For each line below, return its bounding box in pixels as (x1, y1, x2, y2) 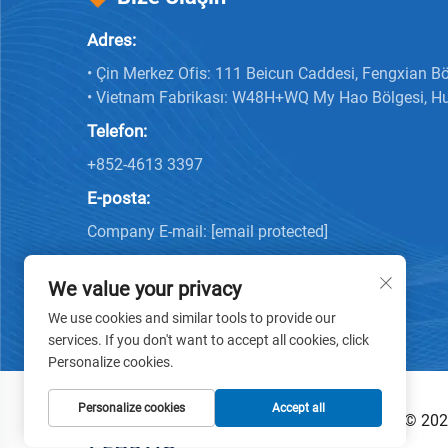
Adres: (87, 30, 136, 50)
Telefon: (87, 121, 147, 141)
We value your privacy (48, 277, 241, 301)
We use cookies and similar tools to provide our (48, 310, 336, 326)
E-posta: (87, 188, 150, 208)
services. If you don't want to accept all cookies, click (48, 332, 369, 348)
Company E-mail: (87, 222, 211, 241)
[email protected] (211, 222, 328, 241)
